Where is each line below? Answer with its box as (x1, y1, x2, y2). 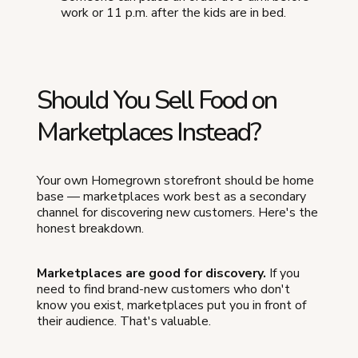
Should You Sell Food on (37, 82, 276, 117)
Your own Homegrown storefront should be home (37, 171, 314, 189)
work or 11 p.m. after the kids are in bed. (61, 3, 286, 22)
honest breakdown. (37, 219, 144, 237)
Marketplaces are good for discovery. (37, 264, 266, 282)
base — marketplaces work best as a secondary (37, 187, 306, 205)
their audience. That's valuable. (37, 312, 211, 330)
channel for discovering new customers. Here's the (37, 203, 318, 221)
